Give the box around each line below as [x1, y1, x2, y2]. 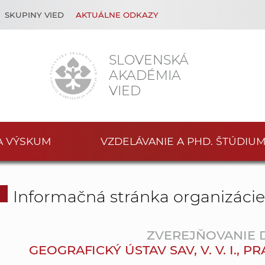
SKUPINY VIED [5, 10, 64, 20]
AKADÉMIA [109, 67, 181, 83]
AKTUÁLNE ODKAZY [76, 10, 159, 20]
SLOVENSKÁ [109, 51, 189, 68]
